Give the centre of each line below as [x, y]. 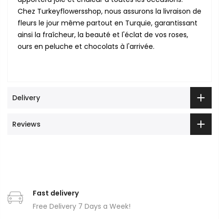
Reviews [26, 124]
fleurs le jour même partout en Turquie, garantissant [108, 23]
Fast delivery [56, 193]
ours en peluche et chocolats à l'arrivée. [86, 47]
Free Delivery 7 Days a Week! [82, 207]
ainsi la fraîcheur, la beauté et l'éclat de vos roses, [103, 35]
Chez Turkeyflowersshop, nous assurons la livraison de [109, 11]
